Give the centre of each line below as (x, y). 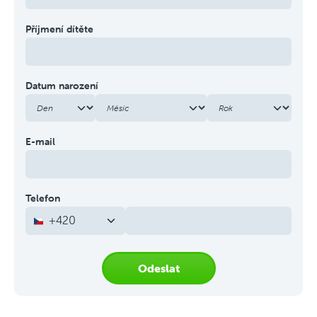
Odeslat (158, 268)
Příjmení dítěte (59, 29)
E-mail (40, 142)
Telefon (43, 198)
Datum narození (62, 86)
